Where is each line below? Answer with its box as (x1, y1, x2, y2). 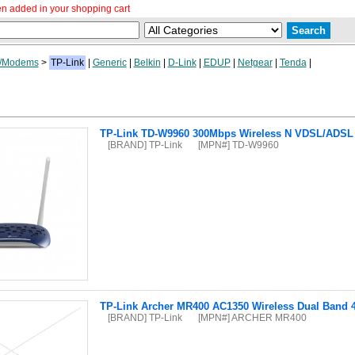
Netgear (237, 57, 273, 68)
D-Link (167, 57, 197, 68)
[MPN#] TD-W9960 (197, 139, 279, 150)
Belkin (133, 57, 161, 68)
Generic (92, 57, 127, 68)
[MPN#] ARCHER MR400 (197, 312, 307, 323)
